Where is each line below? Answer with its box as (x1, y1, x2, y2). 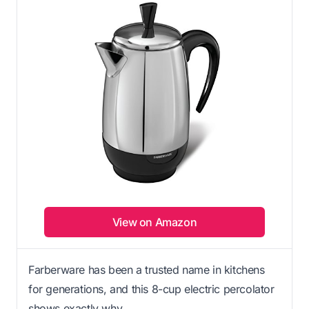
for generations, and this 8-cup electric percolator (28, 281, 275, 296)
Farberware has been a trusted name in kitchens (28, 262, 265, 277)
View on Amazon (112, 215, 197, 229)
